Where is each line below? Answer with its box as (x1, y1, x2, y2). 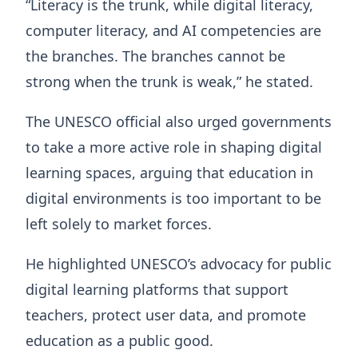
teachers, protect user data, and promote (26, 304, 306, 324)
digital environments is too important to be (26, 188, 321, 208)
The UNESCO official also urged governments (26, 111, 332, 131)
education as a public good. (26, 330, 213, 350)
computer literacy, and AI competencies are (26, 20, 321, 40)
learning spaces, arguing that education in (26, 162, 313, 182)
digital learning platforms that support (26, 279, 288, 299)
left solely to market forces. (26, 213, 212, 233)
